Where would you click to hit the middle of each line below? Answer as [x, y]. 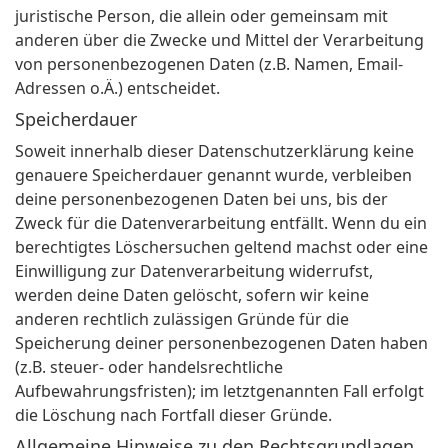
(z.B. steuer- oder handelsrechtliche [149, 367]
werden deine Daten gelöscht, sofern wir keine [192, 295]
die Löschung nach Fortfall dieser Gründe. [173, 415]
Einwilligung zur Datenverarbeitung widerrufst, [194, 271]
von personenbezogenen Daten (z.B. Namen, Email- [209, 64]
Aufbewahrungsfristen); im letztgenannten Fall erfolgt [219, 391]
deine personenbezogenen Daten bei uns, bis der [201, 199]
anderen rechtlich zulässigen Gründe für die [182, 319]
